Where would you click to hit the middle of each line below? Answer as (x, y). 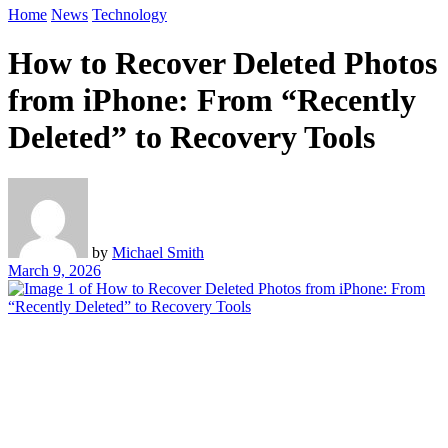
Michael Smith (158, 252)
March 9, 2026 (54, 270)
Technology (129, 14)
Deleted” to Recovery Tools (191, 137)
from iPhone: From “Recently (212, 100)
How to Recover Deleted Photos (222, 63)
